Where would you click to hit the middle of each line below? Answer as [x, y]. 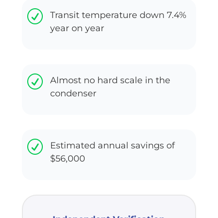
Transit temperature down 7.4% [118, 15]
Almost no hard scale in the [110, 80]
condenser [73, 93]
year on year [77, 28]
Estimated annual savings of [112, 145]
